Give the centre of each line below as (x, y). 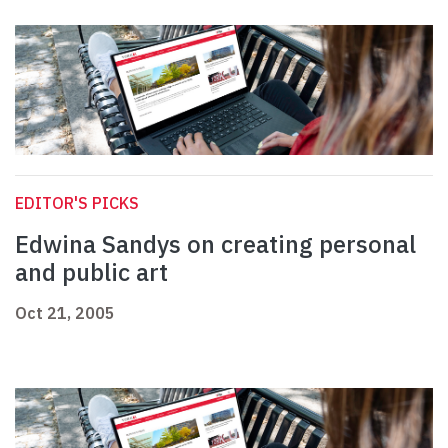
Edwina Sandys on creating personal (215, 244)
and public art (91, 272)
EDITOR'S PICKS (77, 203)
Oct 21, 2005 (65, 313)
